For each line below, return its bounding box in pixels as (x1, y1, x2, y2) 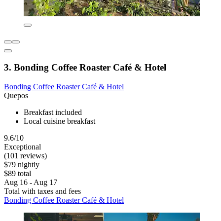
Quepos (4, 91, 28, 100)
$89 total (4, 169, 31, 178)
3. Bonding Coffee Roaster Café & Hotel (4, 62, 166, 73)
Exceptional (4, 142, 41, 151)
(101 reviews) (4, 151, 47, 160)
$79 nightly (4, 160, 39, 169)
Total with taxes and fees (4, 186, 81, 195)
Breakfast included (24, 108, 82, 116)
